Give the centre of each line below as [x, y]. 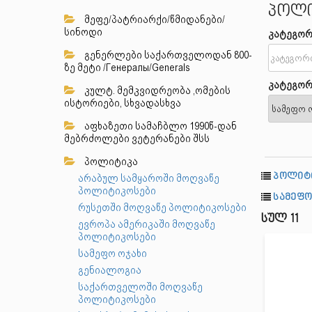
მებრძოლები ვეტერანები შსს [137, 139]
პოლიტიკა [110, 162]
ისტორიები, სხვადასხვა [123, 103]
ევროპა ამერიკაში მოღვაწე [147, 224]
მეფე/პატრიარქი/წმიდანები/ [154, 19]
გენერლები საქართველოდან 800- [167, 55]
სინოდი [83, 32]
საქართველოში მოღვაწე [140, 287]
